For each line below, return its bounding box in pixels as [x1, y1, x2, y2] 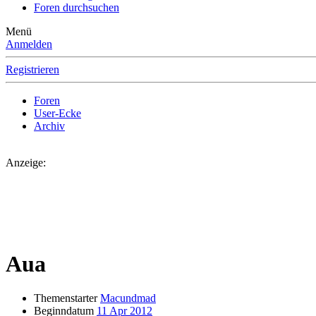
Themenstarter [34, 292, 97, 305]
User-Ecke [34, 107, 81, 120]
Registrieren [6, 63, 59, 76]
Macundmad [100, 292, 156, 305]
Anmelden [6, 38, 52, 51]
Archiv [34, 120, 65, 133]
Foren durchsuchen [34, 1, 119, 14]
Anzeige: [6, 157, 46, 169]
